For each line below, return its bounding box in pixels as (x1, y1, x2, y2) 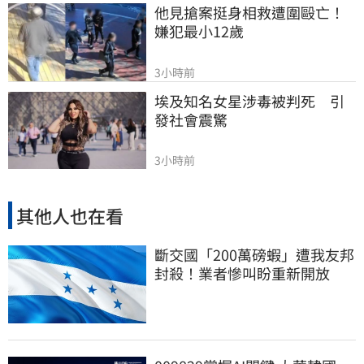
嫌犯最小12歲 (154, 20, 244, 42)
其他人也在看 (16, 201, 123, 228)
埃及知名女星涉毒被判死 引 (154, 89, 344, 111)
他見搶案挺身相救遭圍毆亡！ (154, 2, 344, 24)
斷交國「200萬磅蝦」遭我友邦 (154, 244, 354, 266)
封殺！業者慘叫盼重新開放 (154, 262, 330, 284)
